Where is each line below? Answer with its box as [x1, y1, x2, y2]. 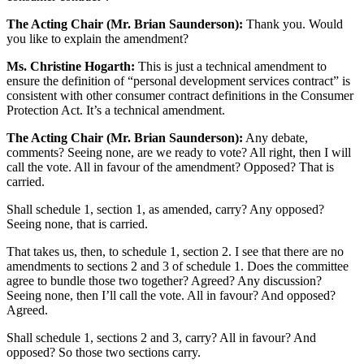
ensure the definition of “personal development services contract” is [6, 74, 350, 89]
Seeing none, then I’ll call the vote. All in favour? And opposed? [6, 288, 336, 303]
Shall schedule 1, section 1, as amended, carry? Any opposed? [6, 202, 324, 217]
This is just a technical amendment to [135, 59, 327, 74]
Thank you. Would [243, 17, 343, 32]
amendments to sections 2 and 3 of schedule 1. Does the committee [6, 259, 349, 274]
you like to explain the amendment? [6, 32, 188, 46]
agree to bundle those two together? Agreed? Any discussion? [6, 274, 322, 288]
